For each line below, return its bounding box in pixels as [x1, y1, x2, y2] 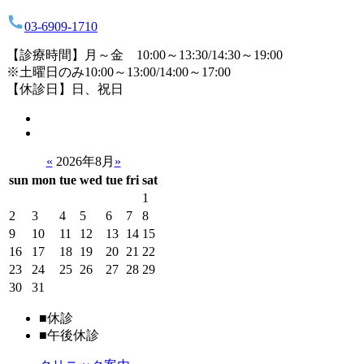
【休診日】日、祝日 [6, 81, 123, 96]
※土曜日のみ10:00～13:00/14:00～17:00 [6, 64, 231, 79]
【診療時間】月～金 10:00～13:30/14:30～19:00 [6, 47, 283, 62]
